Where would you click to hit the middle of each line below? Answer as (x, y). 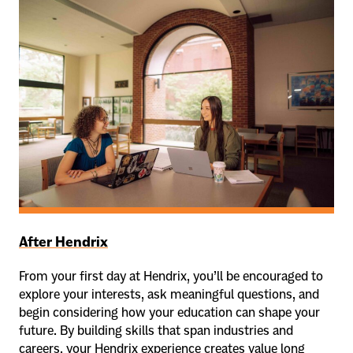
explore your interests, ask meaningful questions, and (169, 294)
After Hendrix (63, 242)
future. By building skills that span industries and (156, 330)
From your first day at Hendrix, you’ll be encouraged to (171, 275)
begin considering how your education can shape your (169, 312)
